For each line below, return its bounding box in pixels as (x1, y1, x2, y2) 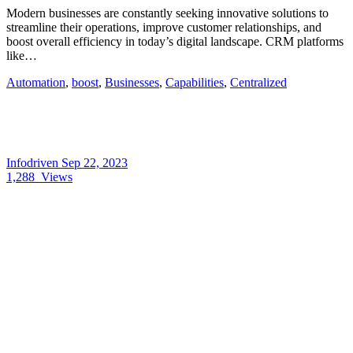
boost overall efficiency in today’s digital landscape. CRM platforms (6, 35, 344, 49)
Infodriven (6, 156, 61, 170)
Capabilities (165, 76, 224, 90)
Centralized (230, 76, 287, 90)
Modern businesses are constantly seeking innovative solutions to (6, 6, 329, 20)
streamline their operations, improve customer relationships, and (6, 20, 321, 35)
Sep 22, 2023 (61, 156, 128, 170)
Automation (6, 76, 65, 90)
